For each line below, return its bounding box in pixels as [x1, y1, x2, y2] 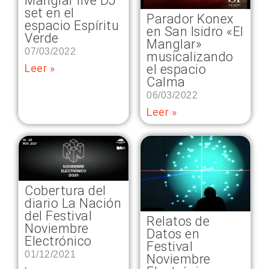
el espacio [147, 62, 206, 77]
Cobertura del [25, 183, 106, 198]
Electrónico [25, 233, 92, 249]
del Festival [25, 208, 92, 223]
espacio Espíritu [25, 17, 119, 33]
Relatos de [147, 213, 210, 229]
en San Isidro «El [147, 24, 244, 40]
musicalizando [147, 49, 234, 65]
